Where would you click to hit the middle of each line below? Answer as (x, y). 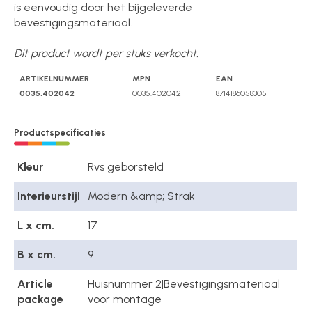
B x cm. (37, 255)
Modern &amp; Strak (142, 196)
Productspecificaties (60, 133)
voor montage (125, 299)
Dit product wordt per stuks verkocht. (107, 53)
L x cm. (36, 226)
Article (36, 284)
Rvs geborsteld (126, 167)
